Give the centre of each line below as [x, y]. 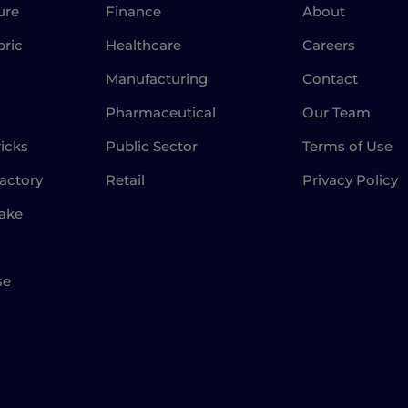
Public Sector [152, 147]
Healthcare [144, 46]
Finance [134, 12]
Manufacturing [157, 79]
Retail [126, 180]
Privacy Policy [350, 180]
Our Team [336, 113]
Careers [328, 46]
